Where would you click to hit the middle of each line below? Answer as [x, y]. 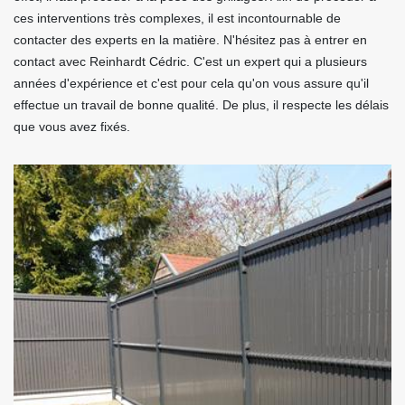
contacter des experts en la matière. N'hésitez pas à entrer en [190, 40]
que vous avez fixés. [72, 127]
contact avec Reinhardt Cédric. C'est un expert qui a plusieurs [190, 62]
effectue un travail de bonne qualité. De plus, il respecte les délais [201, 105]
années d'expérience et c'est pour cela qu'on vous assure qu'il [191, 84]
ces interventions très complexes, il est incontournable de [177, 19]
